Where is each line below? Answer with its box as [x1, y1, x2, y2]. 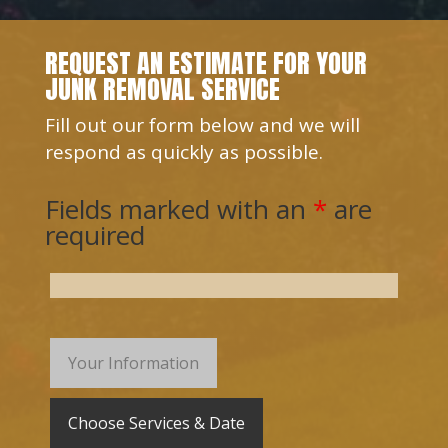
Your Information [67, 351, 199, 374]
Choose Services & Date [67, 411, 245, 434]
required [44, 216, 145, 253]
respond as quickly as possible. [44, 138, 323, 165]
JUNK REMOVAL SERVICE [44, 68, 280, 109]
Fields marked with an [44, 190, 313, 227]
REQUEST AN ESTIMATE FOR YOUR [44, 42, 367, 83]
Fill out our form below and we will [44, 111, 360, 138]
